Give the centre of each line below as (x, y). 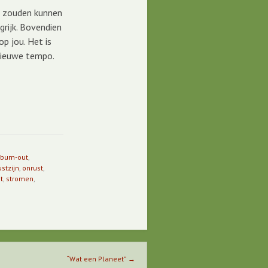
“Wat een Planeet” (97, 259)
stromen (20, 179)
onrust (33, 168)
